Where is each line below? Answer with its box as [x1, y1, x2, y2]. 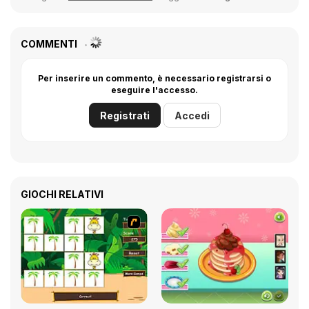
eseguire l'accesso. [111, 85, 198, 95]
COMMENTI [21, 38, 79, 50]
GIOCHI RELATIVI [21, 188, 103, 200]
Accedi [174, 110, 210, 121]
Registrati [99, 110, 150, 121]
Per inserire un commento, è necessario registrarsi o [38, 73, 271, 83]
